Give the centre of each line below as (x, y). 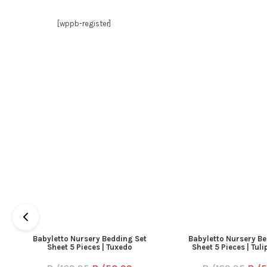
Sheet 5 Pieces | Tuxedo (89, 247)
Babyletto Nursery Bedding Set (89, 238)
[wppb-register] (84, 23)
